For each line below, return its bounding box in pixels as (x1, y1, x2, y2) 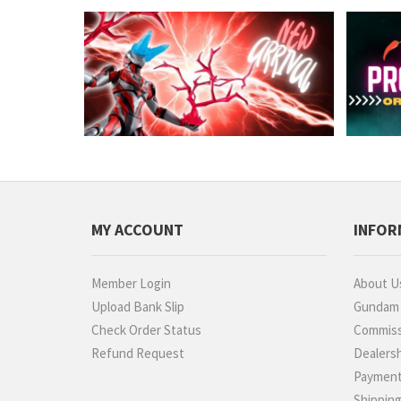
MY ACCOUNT (91, 219, 183, 241)
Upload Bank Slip (91, 298, 184, 316)
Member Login (91, 275, 171, 293)
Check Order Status (91, 321, 201, 339)
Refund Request (91, 345, 184, 363)
